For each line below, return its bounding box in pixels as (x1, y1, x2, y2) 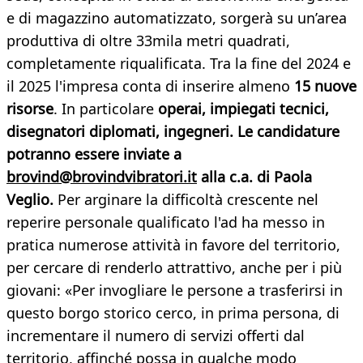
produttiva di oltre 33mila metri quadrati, (6, 31, 290, 51)
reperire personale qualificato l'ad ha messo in (6, 212, 325, 233)
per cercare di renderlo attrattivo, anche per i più (6, 258, 342, 278)
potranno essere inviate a (6, 144, 181, 164)
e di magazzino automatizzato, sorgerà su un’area (6, 8, 347, 28)
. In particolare (53, 99, 158, 119)
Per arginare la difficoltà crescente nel (58, 190, 318, 210)
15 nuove (294, 76, 357, 96)
